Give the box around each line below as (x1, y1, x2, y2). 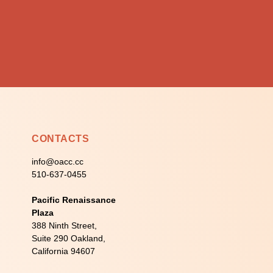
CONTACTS (32, 133, 90, 144)
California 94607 (32, 246, 96, 256)
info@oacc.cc (32, 157, 84, 166)
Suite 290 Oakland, (32, 233, 106, 243)
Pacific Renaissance (32, 195, 116, 205)
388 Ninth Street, (32, 221, 97, 230)
